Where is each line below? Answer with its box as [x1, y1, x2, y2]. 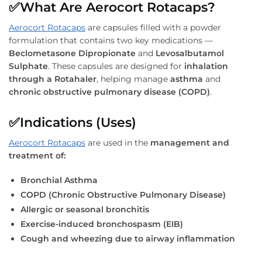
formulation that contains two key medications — [9, 35, 213, 46]
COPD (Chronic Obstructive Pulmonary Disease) [20, 189, 226, 200]
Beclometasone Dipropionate [9, 47, 136, 58]
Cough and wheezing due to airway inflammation [20, 233, 235, 244]
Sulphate [9, 60, 48, 71]
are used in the [85, 137, 150, 149]
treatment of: [9, 150, 65, 161]
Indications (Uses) [20, 115, 136, 131]
